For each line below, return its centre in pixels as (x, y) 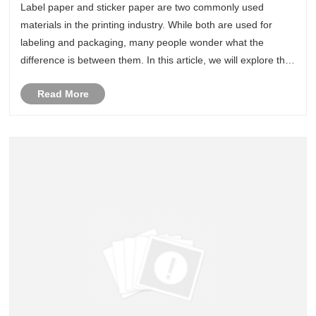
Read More (63, 94)
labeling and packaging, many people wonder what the (142, 43)
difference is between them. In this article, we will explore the (156, 60)
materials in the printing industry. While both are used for (147, 25)
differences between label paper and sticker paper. (134, 78)
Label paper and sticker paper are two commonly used (142, 7)
